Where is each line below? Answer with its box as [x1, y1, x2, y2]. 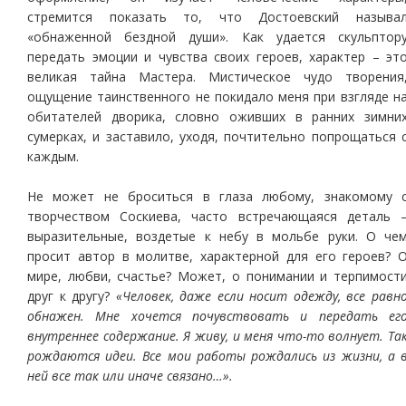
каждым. [27, 148, 79, 165]
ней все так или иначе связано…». [27, 367, 233, 384]
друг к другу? [27, 287, 116, 304]
